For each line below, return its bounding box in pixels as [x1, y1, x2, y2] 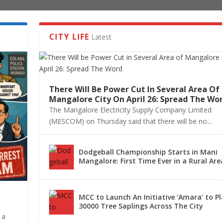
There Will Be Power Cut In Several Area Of [49, 83, 220, 95]
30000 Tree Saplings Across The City [78, 201, 203, 211]
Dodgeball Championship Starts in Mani [78, 147, 218, 157]
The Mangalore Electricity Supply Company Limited [49, 105, 212, 114]
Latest [91, 32, 111, 42]
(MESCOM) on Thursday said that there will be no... [49, 116, 212, 126]
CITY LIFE [49, 31, 90, 42]
